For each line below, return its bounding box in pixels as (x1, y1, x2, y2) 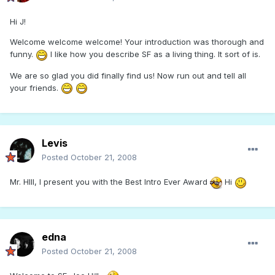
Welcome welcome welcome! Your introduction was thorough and (10, 37, 264, 47)
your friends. (10, 82, 61, 93)
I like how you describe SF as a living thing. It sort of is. (48, 49, 260, 60)
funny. (10, 49, 36, 60)
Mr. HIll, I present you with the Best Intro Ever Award (10, 177, 210, 187)
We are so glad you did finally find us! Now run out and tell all (10, 70, 246, 80)
